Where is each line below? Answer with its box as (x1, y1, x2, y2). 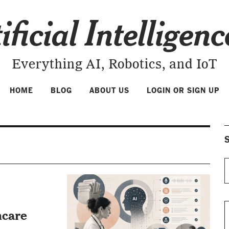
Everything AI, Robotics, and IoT (12, 58, 217, 72)
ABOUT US (89, 86, 129, 95)
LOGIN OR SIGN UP (147, 86, 219, 95)
